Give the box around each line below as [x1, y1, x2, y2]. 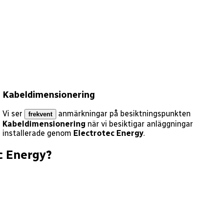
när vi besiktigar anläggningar [88, 119, 194, 129]
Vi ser [2, 109, 23, 119]
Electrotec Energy [73, 129, 144, 138]
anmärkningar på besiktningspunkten [58, 109, 191, 119]
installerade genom [2, 129, 72, 138]
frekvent [28, 110, 53, 118]
